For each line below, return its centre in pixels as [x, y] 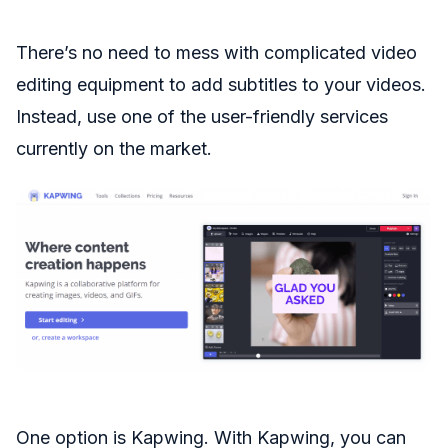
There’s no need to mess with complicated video [216, 53]
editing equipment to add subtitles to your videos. [221, 85]
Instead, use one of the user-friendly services [202, 117]
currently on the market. [114, 149]
